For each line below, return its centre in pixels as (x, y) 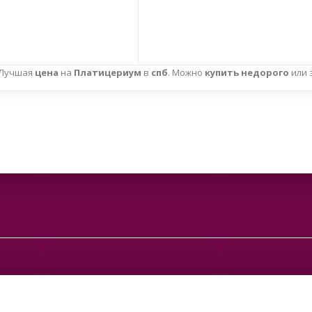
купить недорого (247, 72)
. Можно (186, 72)
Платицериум (108, 72)
